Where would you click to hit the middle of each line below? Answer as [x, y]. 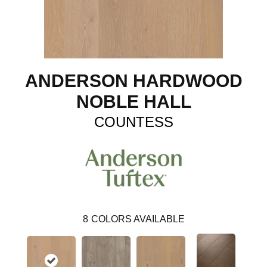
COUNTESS [133, 122]
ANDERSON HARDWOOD [133, 81]
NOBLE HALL [133, 102]
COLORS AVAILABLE [138, 219]
